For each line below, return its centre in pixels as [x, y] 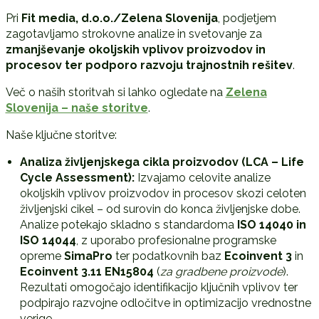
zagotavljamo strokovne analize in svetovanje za [134, 34]
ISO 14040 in [271, 225]
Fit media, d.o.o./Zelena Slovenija [119, 19]
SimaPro [88, 256]
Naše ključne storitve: [61, 135]
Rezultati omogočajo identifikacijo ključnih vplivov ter [158, 288]
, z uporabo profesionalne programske [176, 241]
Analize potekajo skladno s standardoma [128, 225]
